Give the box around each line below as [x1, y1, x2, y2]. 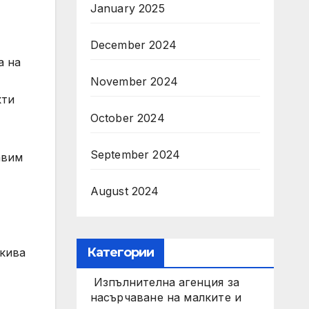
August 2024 [90, 184, 159, 198]
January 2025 [90, 1, 165, 15]
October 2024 [90, 111, 165, 125]
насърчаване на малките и [90, 290, 242, 304]
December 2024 [90, 38, 177, 52]
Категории [86, 245, 154, 260]
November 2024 [90, 74, 179, 88]
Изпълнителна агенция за [90, 275, 240, 289]
